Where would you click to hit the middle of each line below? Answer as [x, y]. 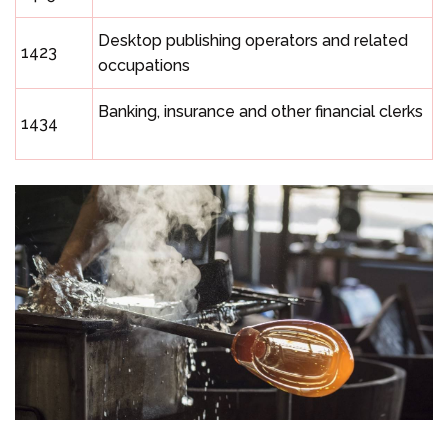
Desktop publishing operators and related [253, 41]
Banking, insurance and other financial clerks [260, 112]
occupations [144, 66]
